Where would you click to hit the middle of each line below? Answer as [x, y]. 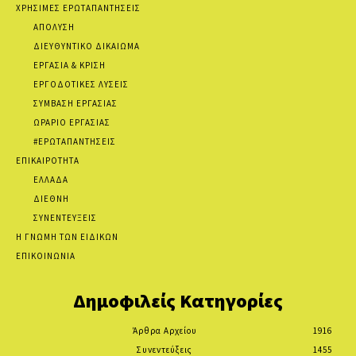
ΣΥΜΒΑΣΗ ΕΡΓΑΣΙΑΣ [75, 103]
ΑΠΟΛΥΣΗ [54, 27]
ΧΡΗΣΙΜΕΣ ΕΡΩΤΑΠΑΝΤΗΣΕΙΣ [78, 8]
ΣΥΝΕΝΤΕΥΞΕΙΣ [65, 217]
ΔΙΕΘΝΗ [51, 198]
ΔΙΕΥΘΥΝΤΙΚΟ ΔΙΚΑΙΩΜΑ [87, 46]
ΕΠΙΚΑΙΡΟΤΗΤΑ [48, 160]
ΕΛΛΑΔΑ [51, 179]
